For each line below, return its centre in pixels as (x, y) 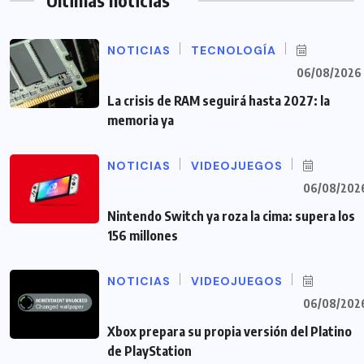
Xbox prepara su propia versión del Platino (230, 332)
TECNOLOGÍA (234, 51)
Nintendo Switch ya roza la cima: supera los (231, 217)
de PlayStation (149, 351)
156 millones (143, 236)
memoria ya (141, 121)
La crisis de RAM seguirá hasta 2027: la (219, 101)
